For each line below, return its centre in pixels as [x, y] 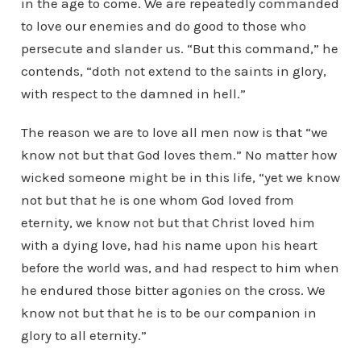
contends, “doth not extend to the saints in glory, [173, 71]
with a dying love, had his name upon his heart [169, 245]
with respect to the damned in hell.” [133, 93]
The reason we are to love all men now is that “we [174, 132]
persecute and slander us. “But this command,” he [179, 48]
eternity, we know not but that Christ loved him [168, 222]
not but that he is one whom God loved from [157, 200]
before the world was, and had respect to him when [180, 268]
